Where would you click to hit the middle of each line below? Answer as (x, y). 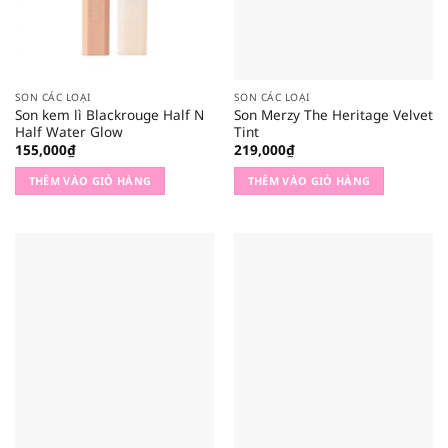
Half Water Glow (68, 131)
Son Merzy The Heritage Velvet (333, 114)
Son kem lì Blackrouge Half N (109, 114)
